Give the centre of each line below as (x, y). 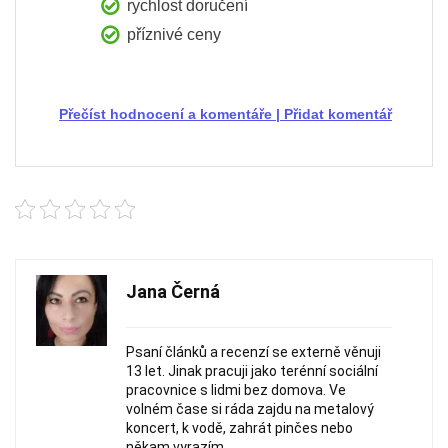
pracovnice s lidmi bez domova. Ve (236, 390)
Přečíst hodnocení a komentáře (165, 114)
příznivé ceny (174, 35)
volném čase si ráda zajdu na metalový (250, 409)
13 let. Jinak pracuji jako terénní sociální (252, 371)
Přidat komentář (338, 114)
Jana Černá (173, 292)
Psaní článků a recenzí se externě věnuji (253, 352)
